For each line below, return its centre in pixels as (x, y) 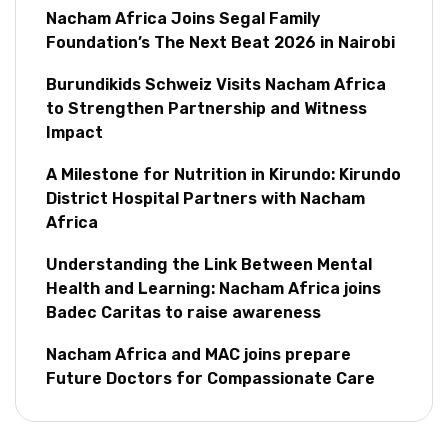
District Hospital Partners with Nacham (205, 199)
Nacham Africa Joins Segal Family (183, 19)
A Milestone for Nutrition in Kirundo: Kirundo (223, 175)
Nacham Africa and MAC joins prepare (198, 355)
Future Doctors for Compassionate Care (210, 379)
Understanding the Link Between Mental (209, 265)
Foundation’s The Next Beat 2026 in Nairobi (220, 43)
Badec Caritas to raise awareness (183, 313)
